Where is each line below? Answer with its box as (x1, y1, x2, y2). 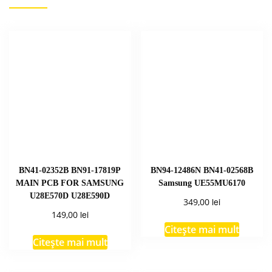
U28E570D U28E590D (30, 191, 110, 201)
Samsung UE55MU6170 (158, 178, 246, 188)
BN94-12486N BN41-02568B (151, 165, 254, 175)
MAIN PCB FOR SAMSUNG (16, 178, 124, 188)
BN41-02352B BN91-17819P (19, 165, 121, 175)
